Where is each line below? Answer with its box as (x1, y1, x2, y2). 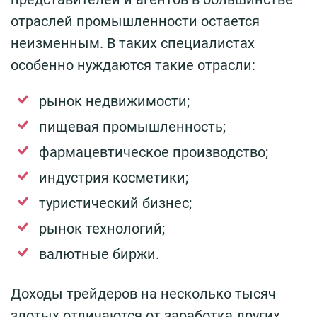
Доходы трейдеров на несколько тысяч (11, 284, 276, 302)
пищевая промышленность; (39, 117, 226, 135)
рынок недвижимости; (39, 92, 190, 110)
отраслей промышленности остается (11, 12, 260, 30)
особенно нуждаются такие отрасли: (11, 56, 255, 74)
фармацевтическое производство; (39, 143, 268, 161)
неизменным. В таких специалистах (11, 34, 255, 52)
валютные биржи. (39, 245, 159, 263)
